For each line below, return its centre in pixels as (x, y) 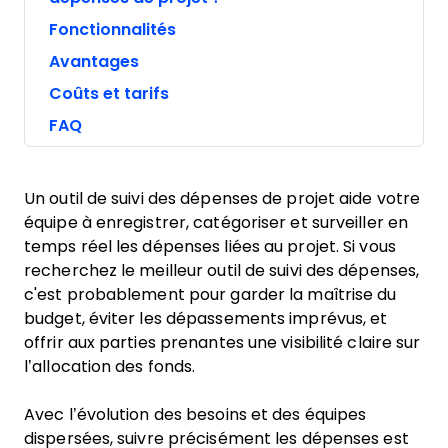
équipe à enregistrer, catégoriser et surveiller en (216, 222)
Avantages (94, 61)
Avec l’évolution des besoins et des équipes (195, 414)
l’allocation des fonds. (112, 366)
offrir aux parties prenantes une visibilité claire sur (222, 342)
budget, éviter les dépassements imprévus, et (206, 318)
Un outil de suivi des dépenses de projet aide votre (222, 198)
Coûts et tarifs (109, 93)
